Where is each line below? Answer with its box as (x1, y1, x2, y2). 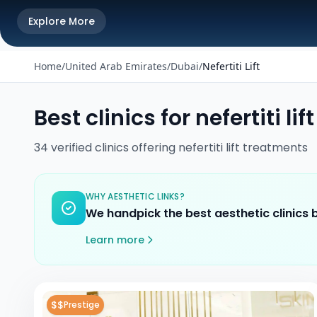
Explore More (28, 14, 95, 28)
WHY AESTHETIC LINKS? (86, 190, 185, 202)
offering (129, 139, 178, 156)
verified (48, 139, 95, 156)
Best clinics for (34, 103, 195, 133)
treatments (240, 139, 308, 156)
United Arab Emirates (65, 59, 167, 73)
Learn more (86, 233, 144, 247)
